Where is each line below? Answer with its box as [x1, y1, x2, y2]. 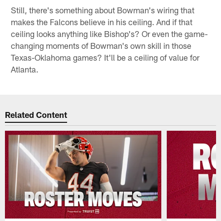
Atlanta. [11, 64, 39, 74]
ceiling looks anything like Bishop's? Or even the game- [11, 29, 208, 39]
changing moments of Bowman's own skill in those [11, 40, 192, 51]
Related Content [5, 109, 68, 119]
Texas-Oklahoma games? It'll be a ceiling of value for [11, 52, 200, 63]
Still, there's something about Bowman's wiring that [11, 5, 195, 15]
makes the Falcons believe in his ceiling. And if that [11, 17, 193, 27]
